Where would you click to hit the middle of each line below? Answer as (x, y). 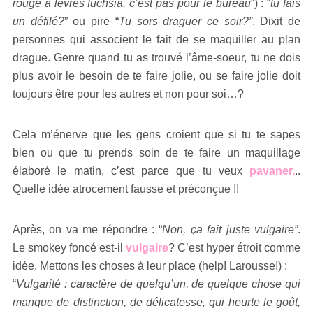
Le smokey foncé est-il (69, 247)
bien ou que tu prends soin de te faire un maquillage (156, 152)
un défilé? (38, 21)
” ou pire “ (91, 21)
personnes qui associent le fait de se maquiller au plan (156, 39)
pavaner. (272, 170)
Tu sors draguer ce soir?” (185, 21)
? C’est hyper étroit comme (234, 247)
